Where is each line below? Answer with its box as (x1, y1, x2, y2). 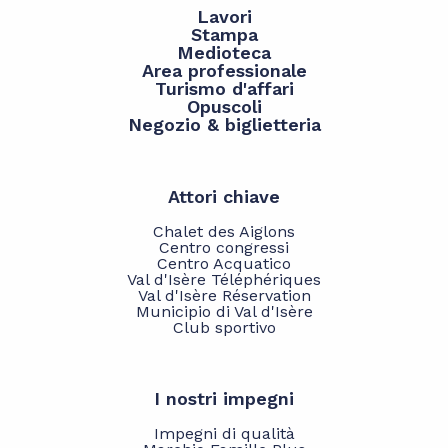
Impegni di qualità (153, 423, 295, 443)
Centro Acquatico (157, 253, 291, 273)
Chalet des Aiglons (153, 221, 295, 241)
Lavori (196, 5, 252, 27)
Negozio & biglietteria (127, 113, 321, 135)
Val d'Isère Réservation (137, 285, 311, 305)
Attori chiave (168, 185, 280, 207)
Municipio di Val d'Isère (135, 301, 313, 321)
